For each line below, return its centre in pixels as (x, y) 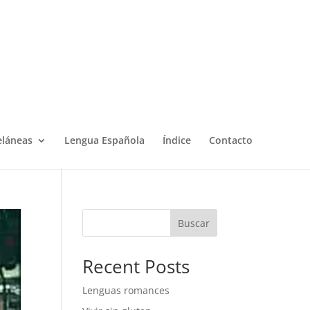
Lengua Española (104, 140)
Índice (176, 140)
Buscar (193, 223)
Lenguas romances (126, 290)
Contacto (230, 140)
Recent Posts (136, 266)
